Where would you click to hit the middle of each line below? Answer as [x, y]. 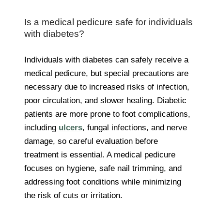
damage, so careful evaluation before [91, 141]
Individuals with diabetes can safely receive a [106, 60]
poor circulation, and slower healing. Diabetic [105, 100]
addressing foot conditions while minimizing [103, 182]
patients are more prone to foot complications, [107, 114]
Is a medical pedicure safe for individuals [108, 22]
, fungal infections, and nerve [135, 127]
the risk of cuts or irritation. [73, 195]
